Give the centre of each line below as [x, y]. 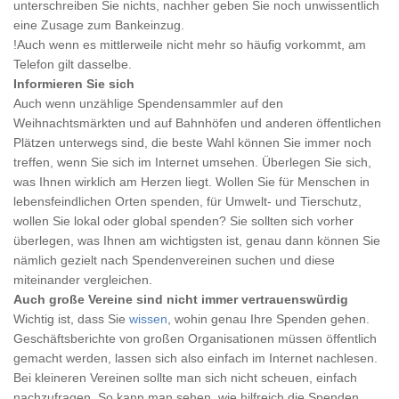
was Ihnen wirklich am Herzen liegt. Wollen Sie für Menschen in [191, 182]
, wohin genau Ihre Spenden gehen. [269, 319]
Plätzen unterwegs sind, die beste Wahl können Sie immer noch [192, 142]
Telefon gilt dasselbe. [73, 64]
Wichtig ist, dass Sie [71, 319]
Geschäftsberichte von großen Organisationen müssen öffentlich [195, 338]
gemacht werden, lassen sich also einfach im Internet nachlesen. [195, 358]
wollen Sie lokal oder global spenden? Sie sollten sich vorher [183, 221]
